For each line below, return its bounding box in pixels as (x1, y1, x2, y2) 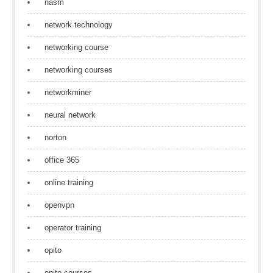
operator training (44, 223, 101, 232)
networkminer (44, 88, 91, 97)
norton (44, 133, 66, 142)
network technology (44, 20, 113, 29)
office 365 (44, 155, 79, 165)
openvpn (44, 200, 74, 210)
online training (44, 178, 93, 187)
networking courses (44, 65, 113, 74)
